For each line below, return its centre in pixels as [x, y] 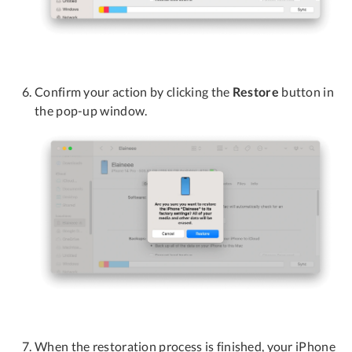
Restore [255, 91]
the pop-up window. [91, 110]
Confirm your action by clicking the [134, 91]
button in [306, 91]
